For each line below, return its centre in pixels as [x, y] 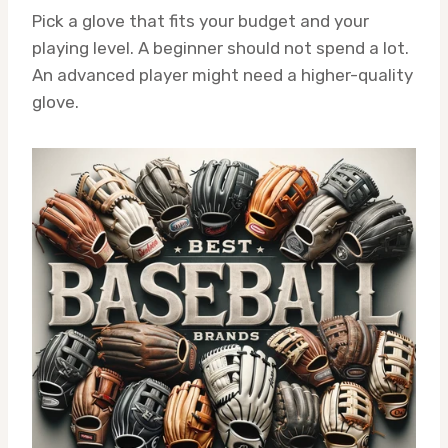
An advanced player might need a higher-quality [222, 74]
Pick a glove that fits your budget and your [200, 20]
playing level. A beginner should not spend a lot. [220, 47]
